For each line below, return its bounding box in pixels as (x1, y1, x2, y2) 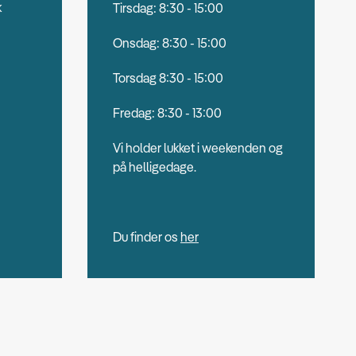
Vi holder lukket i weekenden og (112, 139, 283, 156)
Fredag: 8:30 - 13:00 (112, 104, 222, 121)
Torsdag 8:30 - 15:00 (112, 69, 223, 86)
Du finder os (112, 228, 180, 245)
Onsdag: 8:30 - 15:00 (112, 34, 226, 51)
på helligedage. (112, 158, 196, 175)
